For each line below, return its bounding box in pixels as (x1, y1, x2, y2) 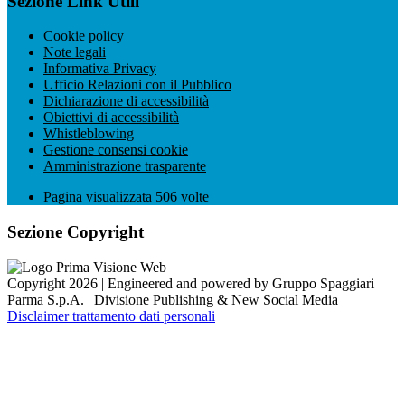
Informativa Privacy (43, 61, 156, 77)
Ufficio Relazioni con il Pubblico (43, 77, 231, 93)
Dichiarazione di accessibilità (43, 93, 209, 109)
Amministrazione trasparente (43, 158, 206, 174)
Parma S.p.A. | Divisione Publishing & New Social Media (7, 291, 338, 307)
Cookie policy (43, 28, 124, 44)
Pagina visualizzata (43, 189, 155, 205)
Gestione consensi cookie (43, 142, 188, 158)
